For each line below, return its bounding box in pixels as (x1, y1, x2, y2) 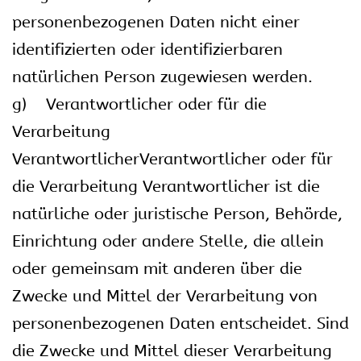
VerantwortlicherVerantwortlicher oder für (12, 150, 333, 168)
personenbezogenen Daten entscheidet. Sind (12, 314, 349, 333)
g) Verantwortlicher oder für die (12, 95, 267, 114)
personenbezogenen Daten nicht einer (12, 13, 300, 31)
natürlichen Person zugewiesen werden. (12, 68, 313, 86)
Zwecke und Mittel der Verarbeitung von (12, 287, 317, 305)
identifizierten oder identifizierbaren (12, 40, 283, 59)
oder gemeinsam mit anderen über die (12, 259, 302, 278)
